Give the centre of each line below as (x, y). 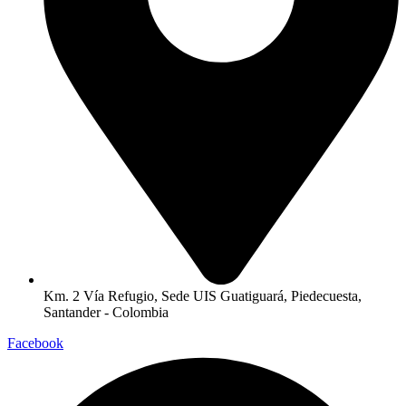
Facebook (35, 343)
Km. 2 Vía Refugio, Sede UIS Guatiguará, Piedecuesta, (203, 295)
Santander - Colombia (106, 312)
